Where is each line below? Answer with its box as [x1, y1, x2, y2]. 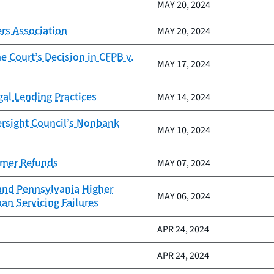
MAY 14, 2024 [157, 91, 210, 104]
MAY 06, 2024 [157, 190, 210, 203]
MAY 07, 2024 [157, 157, 210, 170]
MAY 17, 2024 [157, 57, 210, 71]
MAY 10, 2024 [157, 124, 210, 137]
